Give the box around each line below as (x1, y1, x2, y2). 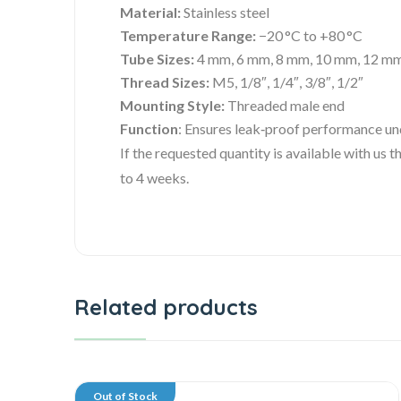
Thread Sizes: (120, 73, 209, 90)
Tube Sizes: (120, 49, 194, 67)
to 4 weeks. (120, 168, 189, 186)
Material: (120, 3, 181, 21)
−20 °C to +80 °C (256, 26, 363, 44)
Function (120, 119, 178, 137)
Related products (74, 293, 258, 320)
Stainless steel (181, 3, 269, 21)
